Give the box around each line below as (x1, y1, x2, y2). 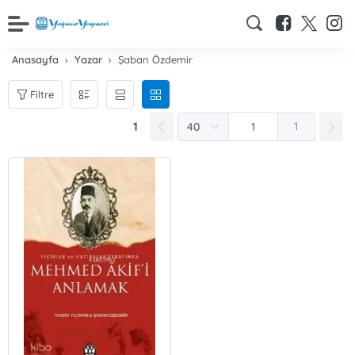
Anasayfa (12, 53, 59, 66)
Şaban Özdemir (118, 53, 193, 66)
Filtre (30, 87, 55, 101)
